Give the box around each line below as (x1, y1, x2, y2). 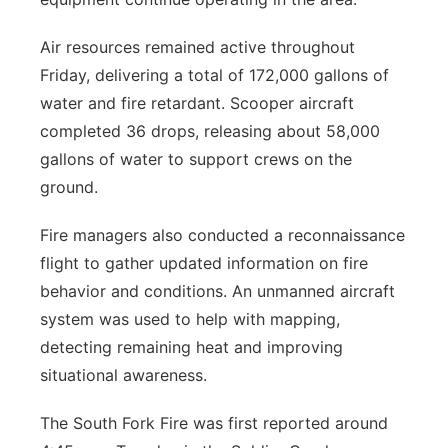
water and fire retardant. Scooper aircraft (40, 93, 354, 113)
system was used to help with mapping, (40, 309, 340, 329)
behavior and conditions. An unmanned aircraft (40, 281, 395, 301)
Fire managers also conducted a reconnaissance (40, 225, 405, 245)
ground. (40, 177, 98, 197)
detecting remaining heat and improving (40, 337, 343, 357)
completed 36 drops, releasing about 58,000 (40, 121, 380, 141)
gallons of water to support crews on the (40, 149, 352, 169)
